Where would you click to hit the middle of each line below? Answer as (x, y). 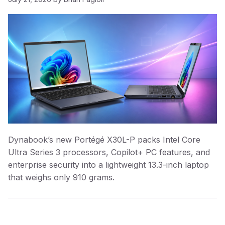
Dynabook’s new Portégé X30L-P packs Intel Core (104, 139)
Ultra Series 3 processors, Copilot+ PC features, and (109, 152)
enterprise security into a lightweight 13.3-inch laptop (108, 164)
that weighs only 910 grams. (61, 177)
